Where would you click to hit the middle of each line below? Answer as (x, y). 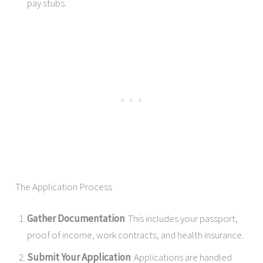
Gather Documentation (76, 218)
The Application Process (64, 187)
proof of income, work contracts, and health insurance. (136, 235)
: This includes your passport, (181, 218)
